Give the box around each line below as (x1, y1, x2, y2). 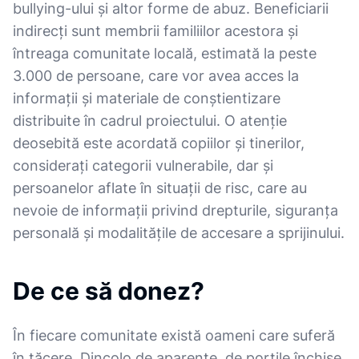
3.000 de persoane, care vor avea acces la (13, 67, 299, 84)
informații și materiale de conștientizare (13, 90, 280, 107)
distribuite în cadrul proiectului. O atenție (13, 112, 287, 129)
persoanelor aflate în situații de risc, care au (13, 179, 307, 196)
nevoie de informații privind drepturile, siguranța (13, 202, 338, 219)
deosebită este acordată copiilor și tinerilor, (13, 135, 305, 151)
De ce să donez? (13, 276, 204, 305)
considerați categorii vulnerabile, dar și (13, 157, 273, 174)
